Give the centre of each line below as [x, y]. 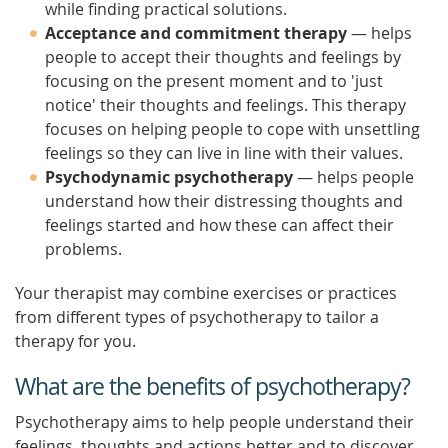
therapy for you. [75, 341]
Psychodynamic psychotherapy [169, 177]
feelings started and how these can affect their [219, 225]
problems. [83, 249]
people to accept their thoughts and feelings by [223, 57]
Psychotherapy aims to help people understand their [214, 422]
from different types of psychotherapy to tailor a [197, 317]
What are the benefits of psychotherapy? [212, 386]
